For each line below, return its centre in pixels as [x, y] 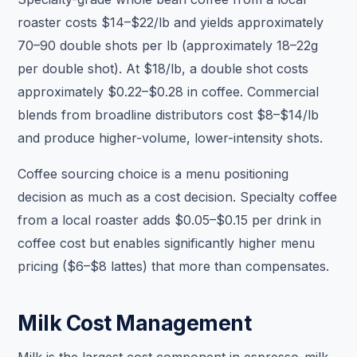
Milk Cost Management [135, 323]
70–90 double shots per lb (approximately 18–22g [168, 46]
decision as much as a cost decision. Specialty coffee [178, 197]
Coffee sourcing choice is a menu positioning [153, 174]
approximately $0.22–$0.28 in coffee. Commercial [169, 92]
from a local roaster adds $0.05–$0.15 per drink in [170, 220]
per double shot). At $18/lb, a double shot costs [163, 69]
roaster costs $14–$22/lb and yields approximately [171, 23]
